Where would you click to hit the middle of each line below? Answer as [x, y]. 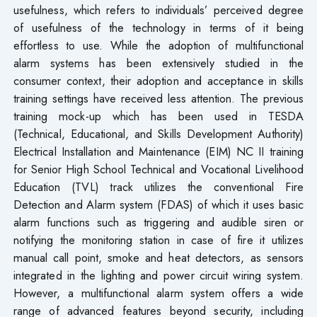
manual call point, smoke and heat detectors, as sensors [158, 257]
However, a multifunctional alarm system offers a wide [158, 293]
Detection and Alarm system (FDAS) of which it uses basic [158, 204]
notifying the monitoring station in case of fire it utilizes [158, 240]
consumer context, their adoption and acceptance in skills [158, 80]
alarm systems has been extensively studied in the [158, 63]
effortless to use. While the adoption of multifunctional [158, 45]
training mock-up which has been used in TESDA [158, 116]
